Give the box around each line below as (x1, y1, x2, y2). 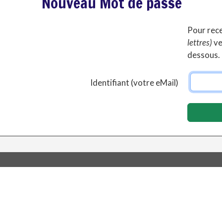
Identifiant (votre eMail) (90, 77, 178, 88)
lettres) (187, 37, 212, 48)
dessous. (187, 50, 220, 60)
